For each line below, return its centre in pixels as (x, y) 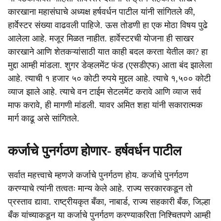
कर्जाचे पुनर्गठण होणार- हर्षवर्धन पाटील (95, 151)
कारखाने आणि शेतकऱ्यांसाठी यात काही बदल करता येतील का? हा (108, 52)
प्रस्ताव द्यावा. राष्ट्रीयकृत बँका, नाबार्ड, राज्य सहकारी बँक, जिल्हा (109, 202)
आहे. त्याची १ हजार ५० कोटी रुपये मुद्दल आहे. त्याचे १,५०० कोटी (109, 78)
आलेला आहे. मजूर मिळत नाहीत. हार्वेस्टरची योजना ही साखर (101, 38)
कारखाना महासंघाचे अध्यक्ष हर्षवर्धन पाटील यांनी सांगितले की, (102, 12)
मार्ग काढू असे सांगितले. (44, 118)
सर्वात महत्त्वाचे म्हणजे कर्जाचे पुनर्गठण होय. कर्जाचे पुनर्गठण (98, 175)
